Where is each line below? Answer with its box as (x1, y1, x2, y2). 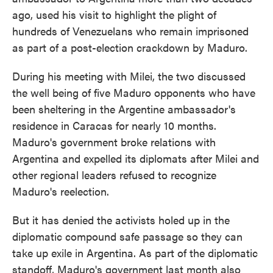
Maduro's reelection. (12, 183, 109, 199)
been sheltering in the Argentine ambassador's (12, 101, 236, 116)
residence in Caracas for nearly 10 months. (12, 118, 216, 133)
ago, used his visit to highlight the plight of (12, 7, 216, 22)
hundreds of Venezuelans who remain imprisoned (12, 23, 249, 38)
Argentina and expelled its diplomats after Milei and (12, 151, 259, 166)
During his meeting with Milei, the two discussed (12, 68, 246, 83)
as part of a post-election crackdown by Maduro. (12, 40, 247, 55)
